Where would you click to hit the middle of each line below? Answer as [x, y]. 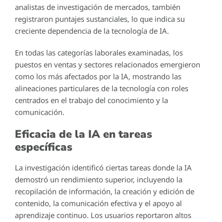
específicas [44, 147]
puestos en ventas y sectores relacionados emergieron [108, 64]
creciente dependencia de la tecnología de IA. [92, 30]
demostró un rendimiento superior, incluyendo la [99, 179]
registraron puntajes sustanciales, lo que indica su [100, 19]
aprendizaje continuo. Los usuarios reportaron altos [103, 215]
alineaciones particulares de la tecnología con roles [102, 88]
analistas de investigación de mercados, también [98, 7]
